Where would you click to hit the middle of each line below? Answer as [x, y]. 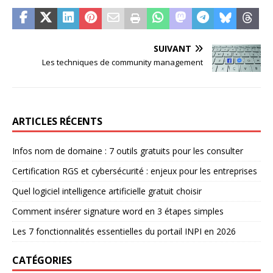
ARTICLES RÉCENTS [57, 121]
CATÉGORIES [42, 260]
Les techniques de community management [122, 62]
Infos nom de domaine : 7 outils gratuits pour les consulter [128, 151]
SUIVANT [172, 48]
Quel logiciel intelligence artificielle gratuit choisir [107, 191]
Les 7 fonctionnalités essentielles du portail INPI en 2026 [124, 231]
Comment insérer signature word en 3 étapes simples [118, 211]
